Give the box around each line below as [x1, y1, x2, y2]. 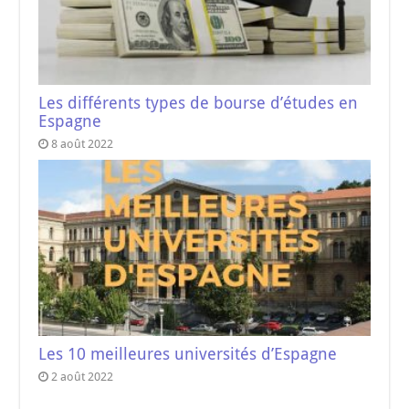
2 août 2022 [51, 370, 114, 384]
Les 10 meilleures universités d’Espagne [38, 345, 338, 364]
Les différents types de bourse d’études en [38, 93, 359, 112]
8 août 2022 [51, 136, 114, 151]
